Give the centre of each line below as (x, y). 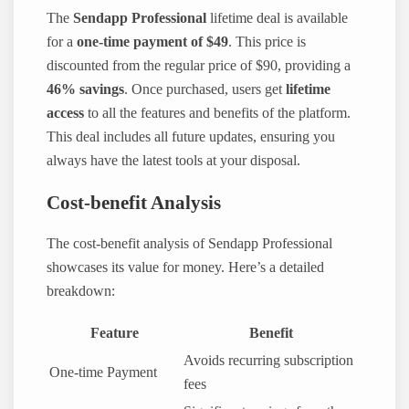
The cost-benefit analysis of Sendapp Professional (190, 244)
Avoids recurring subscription (269, 360)
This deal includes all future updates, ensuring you (191, 137)
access (66, 114)
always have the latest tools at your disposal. (174, 161)
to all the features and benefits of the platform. (218, 114)
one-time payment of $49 (153, 42)
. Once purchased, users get (205, 90)
